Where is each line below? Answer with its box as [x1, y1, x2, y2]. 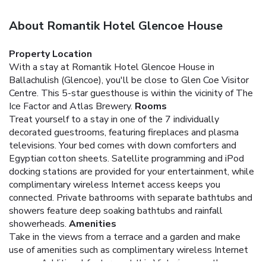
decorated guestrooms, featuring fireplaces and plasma [9, 125, 239, 139]
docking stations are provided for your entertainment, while [9, 164, 254, 178]
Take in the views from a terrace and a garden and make [9, 230, 240, 243]
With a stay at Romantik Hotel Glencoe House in [9, 60, 214, 74]
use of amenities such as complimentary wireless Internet [9, 243, 248, 256]
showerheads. [9, 217, 66, 230]
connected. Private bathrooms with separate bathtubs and [9, 191, 252, 204]
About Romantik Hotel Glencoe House [9, 17, 223, 34]
